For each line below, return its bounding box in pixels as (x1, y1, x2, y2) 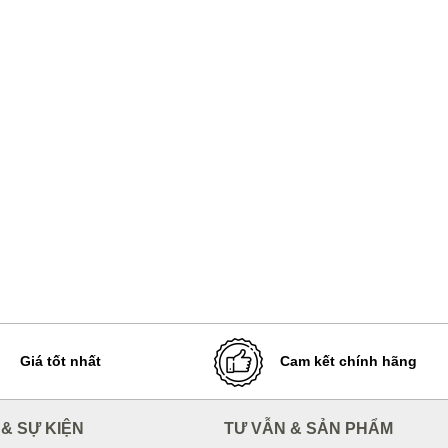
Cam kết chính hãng (280, 353, 417, 369)
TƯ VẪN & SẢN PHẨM (224, 420, 393, 437)
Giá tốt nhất (20, 353, 101, 369)
